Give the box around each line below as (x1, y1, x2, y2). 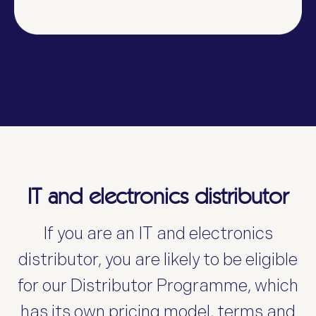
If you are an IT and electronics (43, 223, 273, 244)
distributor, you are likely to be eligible (18, 249, 298, 270)
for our (18, 275, 71, 296)
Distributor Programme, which (71, 275, 298, 296)
